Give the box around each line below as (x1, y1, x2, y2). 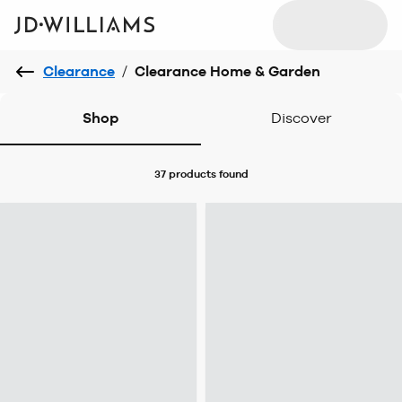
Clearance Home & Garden (135, 63, 320, 80)
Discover (271, 109, 332, 127)
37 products (153, 168, 216, 180)
